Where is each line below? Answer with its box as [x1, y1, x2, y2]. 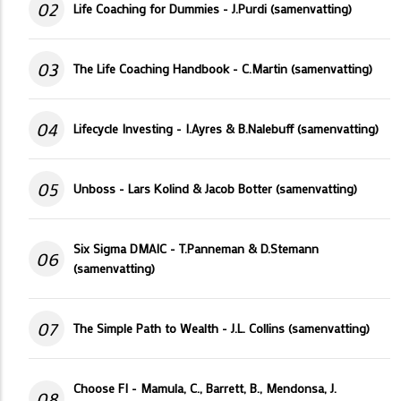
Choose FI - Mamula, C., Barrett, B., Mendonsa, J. [73, 380, 337, 397]
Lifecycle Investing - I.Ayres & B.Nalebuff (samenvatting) [73, 120, 379, 138]
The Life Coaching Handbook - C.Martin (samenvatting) [73, 60, 372, 78]
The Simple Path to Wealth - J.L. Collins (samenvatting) [73, 320, 370, 337]
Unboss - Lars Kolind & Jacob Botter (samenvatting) [73, 180, 357, 198]
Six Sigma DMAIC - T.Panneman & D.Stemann [73, 240, 319, 258]
